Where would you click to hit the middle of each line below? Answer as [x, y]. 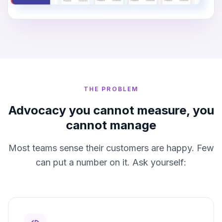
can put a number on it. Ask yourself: [111, 163]
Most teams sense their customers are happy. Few [111, 148]
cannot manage [111, 125]
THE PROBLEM [111, 89]
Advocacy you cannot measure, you [111, 111]
